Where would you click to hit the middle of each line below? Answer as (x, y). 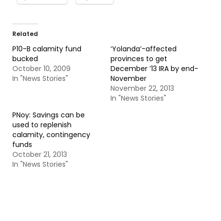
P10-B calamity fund (47, 49)
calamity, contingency (51, 135)
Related (25, 34)
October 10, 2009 (41, 69)
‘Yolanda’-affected (144, 49)
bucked (25, 59)
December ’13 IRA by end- (154, 69)
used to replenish (42, 125)
